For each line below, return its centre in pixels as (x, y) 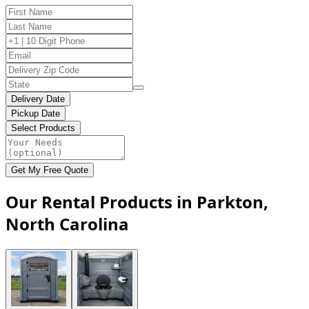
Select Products (43, 128)
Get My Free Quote (50, 170)
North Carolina (67, 223)
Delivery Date (38, 99)
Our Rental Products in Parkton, (137, 201)
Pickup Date (36, 113)
